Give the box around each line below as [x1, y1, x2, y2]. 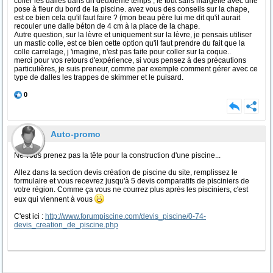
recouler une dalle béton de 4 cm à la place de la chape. [14, 22, 200, 30]
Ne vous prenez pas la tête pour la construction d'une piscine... [14, 151, 221, 160]
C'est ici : [14, 212, 45, 221]
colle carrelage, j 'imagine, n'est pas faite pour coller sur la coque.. [14, 48, 231, 56]
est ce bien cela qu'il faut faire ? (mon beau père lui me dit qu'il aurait [14, 13, 240, 22]
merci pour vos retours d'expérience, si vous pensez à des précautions [14, 56, 246, 65]
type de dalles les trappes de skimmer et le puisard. [14, 73, 183, 82]
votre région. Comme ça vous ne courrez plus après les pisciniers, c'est [14, 185, 248, 194]
